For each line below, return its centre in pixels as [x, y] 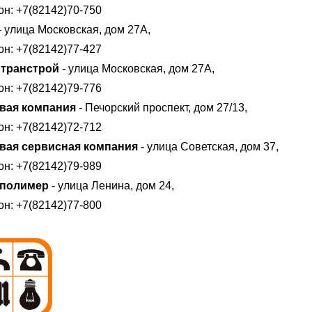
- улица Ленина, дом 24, [111, 185]
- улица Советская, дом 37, [208, 146]
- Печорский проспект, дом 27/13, [162, 107]
